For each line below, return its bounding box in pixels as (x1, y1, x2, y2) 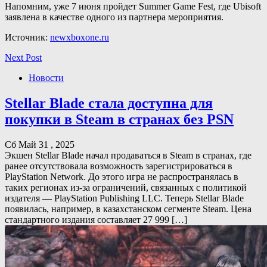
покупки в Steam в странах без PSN (5, 111, 234, 127)
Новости (29, 72, 64, 83)
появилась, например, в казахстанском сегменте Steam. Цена (5, 203, 252, 214)
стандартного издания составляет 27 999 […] (5, 214, 187, 225)
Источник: (5, 32, 50, 42)
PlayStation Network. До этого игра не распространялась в (5, 171, 238, 182)
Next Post (5, 52, 42, 63)
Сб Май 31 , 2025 (5, 139, 74, 150)
